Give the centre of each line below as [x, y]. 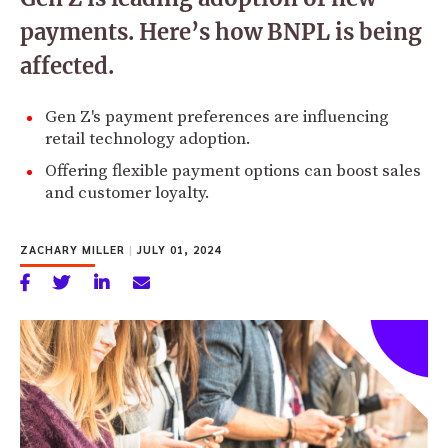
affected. [67, 65]
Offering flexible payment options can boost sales [233, 170]
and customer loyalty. [127, 192]
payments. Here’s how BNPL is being [221, 31]
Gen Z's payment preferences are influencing [217, 116]
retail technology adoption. [148, 138]
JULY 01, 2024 [177, 249]
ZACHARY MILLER [74, 249]
